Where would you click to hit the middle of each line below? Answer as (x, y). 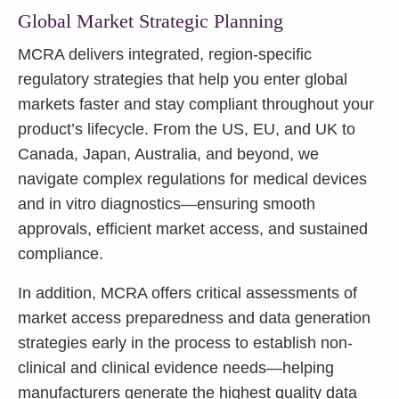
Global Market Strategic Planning (151, 20)
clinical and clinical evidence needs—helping (176, 367)
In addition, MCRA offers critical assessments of (187, 293)
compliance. (61, 253)
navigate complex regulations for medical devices (192, 179)
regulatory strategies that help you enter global (183, 79)
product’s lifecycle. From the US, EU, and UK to (187, 129)
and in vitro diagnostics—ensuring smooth (167, 204)
